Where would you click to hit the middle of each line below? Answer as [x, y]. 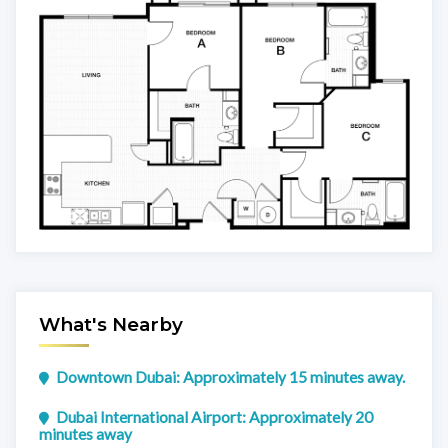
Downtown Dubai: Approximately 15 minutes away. [230, 377]
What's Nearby [110, 325]
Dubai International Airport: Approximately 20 [214, 416]
